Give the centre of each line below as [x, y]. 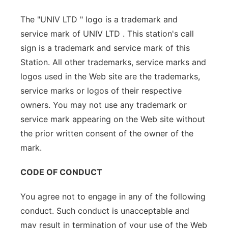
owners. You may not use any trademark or [104, 105]
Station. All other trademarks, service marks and [113, 62]
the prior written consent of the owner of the [107, 133]
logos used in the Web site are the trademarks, [110, 76]
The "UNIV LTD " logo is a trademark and [99, 19]
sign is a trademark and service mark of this [105, 48]
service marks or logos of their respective [101, 91]
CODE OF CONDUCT [61, 172]
